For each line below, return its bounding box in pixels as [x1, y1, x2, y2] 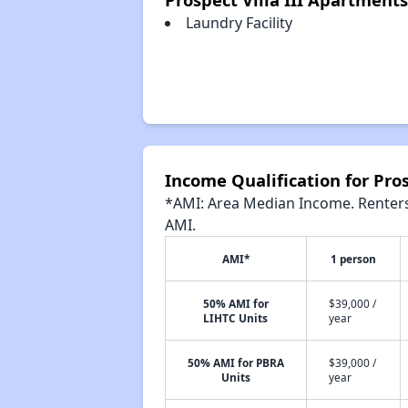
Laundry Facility [185, 13, 292, 33]
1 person [330, 251, 376, 266]
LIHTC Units [203, 311, 269, 325]
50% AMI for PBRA [187, 355, 284, 370]
